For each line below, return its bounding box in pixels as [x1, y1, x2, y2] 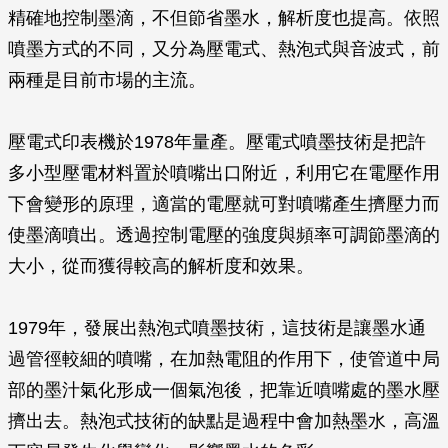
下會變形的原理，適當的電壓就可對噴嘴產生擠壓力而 [8, 194, 440, 214]
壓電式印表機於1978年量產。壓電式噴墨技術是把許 [8, 132, 426, 152]
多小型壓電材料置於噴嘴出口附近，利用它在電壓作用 [8, 163, 440, 183]
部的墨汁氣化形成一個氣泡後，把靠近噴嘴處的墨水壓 [8, 380, 440, 400]
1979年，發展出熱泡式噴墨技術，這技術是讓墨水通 [8, 318, 426, 338]
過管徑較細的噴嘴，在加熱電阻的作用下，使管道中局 [8, 349, 440, 369]
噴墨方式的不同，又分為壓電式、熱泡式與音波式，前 [8, 39, 440, 59]
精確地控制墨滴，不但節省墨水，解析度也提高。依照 [8, 8, 440, 28]
